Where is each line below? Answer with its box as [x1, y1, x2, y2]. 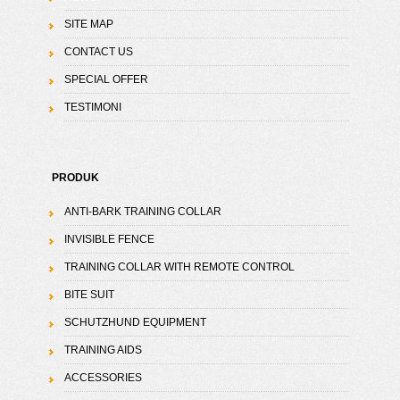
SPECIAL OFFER [63, 73, 148, 87]
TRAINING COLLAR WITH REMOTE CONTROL [63, 261, 295, 274]
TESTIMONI [63, 101, 121, 114]
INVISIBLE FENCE [63, 233, 154, 246]
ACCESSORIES [63, 371, 142, 385]
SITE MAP [63, 18, 113, 31]
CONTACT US [63, 46, 133, 59]
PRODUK [52, 171, 100, 185]
